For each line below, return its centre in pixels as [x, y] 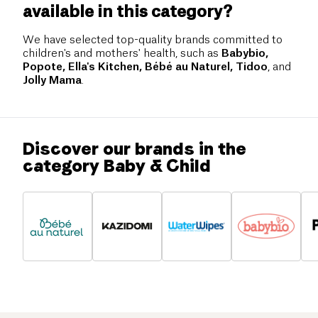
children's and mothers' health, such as [122, 53]
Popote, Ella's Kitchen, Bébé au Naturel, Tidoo [145, 67]
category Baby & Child [117, 165]
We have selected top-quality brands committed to [153, 40]
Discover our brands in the [135, 148]
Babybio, [245, 53]
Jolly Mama [52, 80]
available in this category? [127, 12]
